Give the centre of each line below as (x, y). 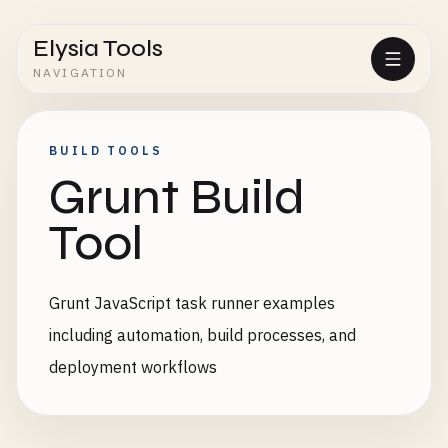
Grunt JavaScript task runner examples (192, 303)
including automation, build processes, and (202, 335)
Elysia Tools (98, 48)
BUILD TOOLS (106, 150)
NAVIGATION (80, 72)
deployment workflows (133, 367)
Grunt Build (177, 197)
